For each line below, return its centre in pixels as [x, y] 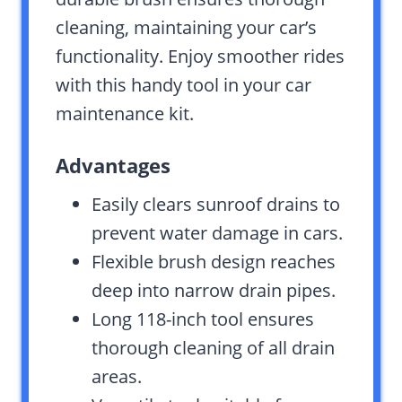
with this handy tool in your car [184, 85]
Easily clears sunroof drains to [216, 205]
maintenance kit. [125, 114]
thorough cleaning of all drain [213, 348]
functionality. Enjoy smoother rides [200, 57]
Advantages [113, 166]
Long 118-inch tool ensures [203, 319]
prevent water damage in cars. [217, 233]
